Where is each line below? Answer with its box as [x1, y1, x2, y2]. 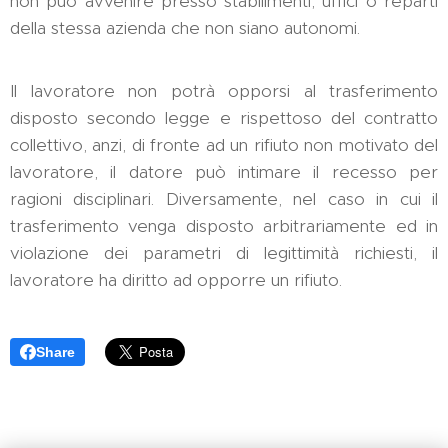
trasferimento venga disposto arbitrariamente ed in [10, 215, 438, 237]
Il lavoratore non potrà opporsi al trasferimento [10, 80, 438, 102]
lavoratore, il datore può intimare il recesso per [10, 161, 438, 183]
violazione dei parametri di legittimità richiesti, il [10, 242, 438, 264]
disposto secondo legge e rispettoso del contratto [10, 107, 438, 129]
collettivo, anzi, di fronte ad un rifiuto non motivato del [10, 134, 438, 156]
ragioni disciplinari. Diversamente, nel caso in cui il [10, 188, 438, 210]
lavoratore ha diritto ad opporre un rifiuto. [10, 269, 342, 291]
